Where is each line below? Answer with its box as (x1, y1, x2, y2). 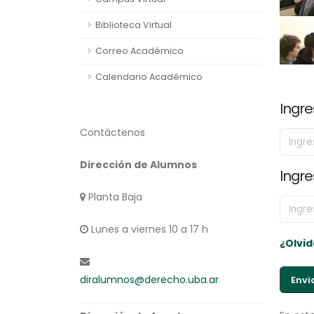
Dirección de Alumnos (80, 158, 197, 172)
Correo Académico (95, 45, 184, 57)
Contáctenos (80, 125, 145, 139)
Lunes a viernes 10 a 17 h (88, 222, 208, 236)
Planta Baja (86, 190, 142, 204)
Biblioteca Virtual (95, 19, 172, 31)
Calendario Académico (95, 71, 203, 83)
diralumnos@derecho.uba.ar (80, 273, 219, 287)
